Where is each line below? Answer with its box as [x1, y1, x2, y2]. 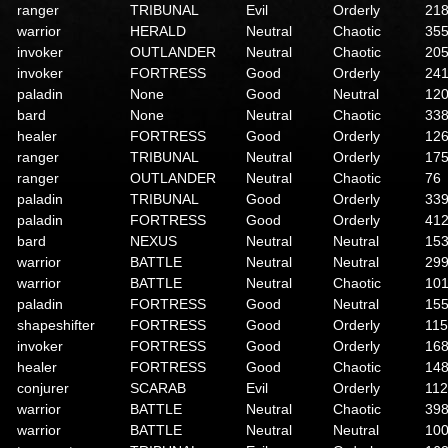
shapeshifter [17, 317, 95, 333]
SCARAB [130, 380, 186, 396]
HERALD [130, 23, 186, 39]
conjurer [17, 380, 69, 396]
